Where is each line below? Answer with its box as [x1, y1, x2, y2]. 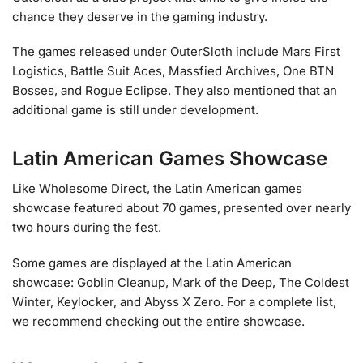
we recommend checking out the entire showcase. [12, 313, 305, 329]
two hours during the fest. [12, 220, 161, 236]
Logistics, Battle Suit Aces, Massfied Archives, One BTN [12, 63, 334, 79]
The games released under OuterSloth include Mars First [12, 44, 340, 60]
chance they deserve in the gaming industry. [12, 8, 267, 24]
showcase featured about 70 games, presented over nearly [12, 200, 351, 216]
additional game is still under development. [12, 102, 258, 118]
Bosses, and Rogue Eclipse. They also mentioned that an [12, 83, 337, 99]
